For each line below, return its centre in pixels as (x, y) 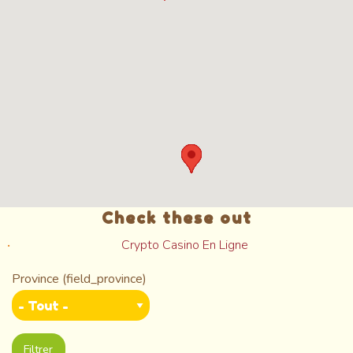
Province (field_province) (79, 279)
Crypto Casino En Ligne (184, 245)
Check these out (176, 218)
